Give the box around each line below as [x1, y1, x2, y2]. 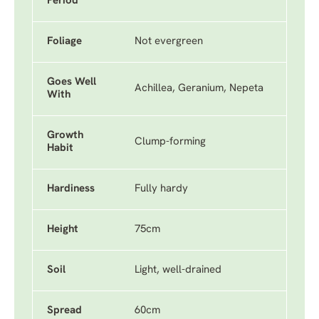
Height [47, 224, 78, 235]
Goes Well [47, 77, 96, 88]
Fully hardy [135, 184, 188, 194]
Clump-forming [135, 137, 206, 147]
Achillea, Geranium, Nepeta [135, 83, 263, 94]
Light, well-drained [135, 265, 221, 276]
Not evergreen [135, 36, 203, 47]
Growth [47, 130, 83, 141]
